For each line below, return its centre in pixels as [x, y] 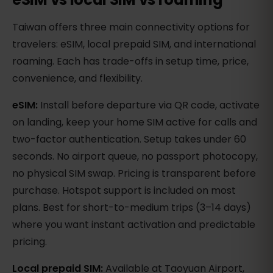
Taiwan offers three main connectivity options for [131, 27]
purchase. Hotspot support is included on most [124, 191]
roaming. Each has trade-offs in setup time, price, [130, 62]
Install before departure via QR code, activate [149, 105]
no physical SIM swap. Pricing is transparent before [134, 174]
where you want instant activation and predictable [134, 225]
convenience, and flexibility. [77, 79]
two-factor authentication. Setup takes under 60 [129, 140]
